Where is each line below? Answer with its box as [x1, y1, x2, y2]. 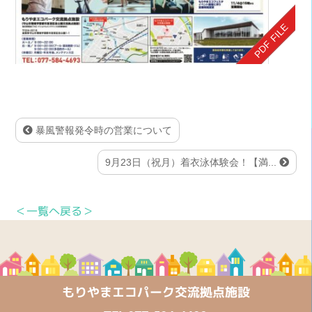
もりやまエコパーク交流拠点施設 [61, 283, 251, 301]
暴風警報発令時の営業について [33, 124, 173, 136]
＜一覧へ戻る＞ [15, 203, 94, 219]
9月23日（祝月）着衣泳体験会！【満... [104, 156, 279, 168]
